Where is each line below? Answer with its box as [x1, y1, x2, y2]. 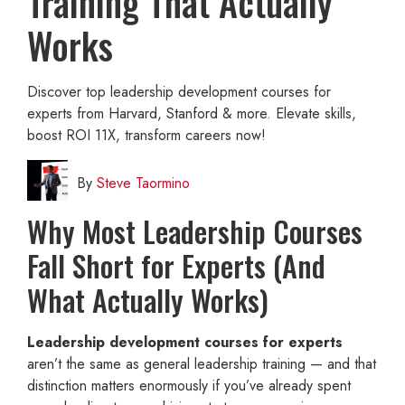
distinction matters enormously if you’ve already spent [27, 375, 351, 396]
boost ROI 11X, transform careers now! [27, 125, 266, 146]
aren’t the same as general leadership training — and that [27, 353, 376, 374]
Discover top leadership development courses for [27, 81, 331, 102]
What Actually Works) [27, 278, 268, 321]
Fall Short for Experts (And [27, 244, 325, 287]
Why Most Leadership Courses [27, 210, 363, 252]
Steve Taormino [97, 173, 190, 193]
